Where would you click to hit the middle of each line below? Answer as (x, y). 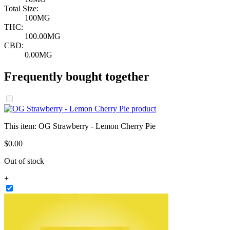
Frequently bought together (77, 77)
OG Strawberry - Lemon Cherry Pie (97, 126)
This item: (21, 126)
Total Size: (21, 9)
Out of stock (24, 161)
